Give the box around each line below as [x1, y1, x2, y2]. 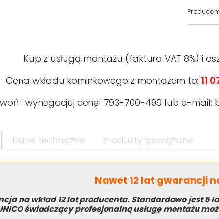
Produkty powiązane [103, 134, 193, 147]
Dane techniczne [12, 134, 85, 147]
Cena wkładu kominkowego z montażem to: [5, 74, 201, 87]
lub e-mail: [162, 96, 215, 109]
